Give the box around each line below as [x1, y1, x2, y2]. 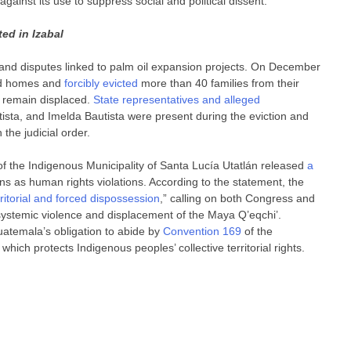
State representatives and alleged [93, 92, 261, 106]
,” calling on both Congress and [160, 191, 316, 204]
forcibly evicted [64, 76, 139, 89]
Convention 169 [163, 224, 242, 237]
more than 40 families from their [138, 76, 300, 89]
